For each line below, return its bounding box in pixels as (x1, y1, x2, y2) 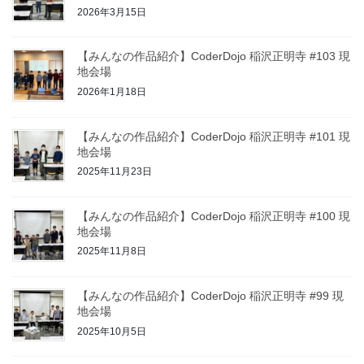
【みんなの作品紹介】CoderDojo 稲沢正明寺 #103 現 (77, 50, 350, 63)
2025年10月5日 (77, 325, 146, 337)
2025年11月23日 (77, 166, 152, 178)
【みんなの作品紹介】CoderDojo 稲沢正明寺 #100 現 (77, 209, 350, 223)
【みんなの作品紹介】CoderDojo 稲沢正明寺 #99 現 (77, 288, 344, 302)
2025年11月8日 (77, 245, 146, 258)
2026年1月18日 (77, 85, 146, 97)
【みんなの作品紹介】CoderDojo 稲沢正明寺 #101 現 (77, 129, 350, 143)
